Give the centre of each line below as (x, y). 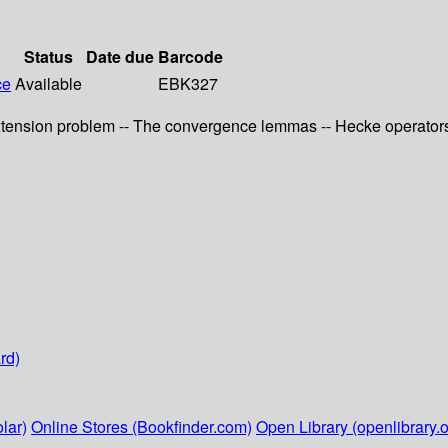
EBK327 (188, 84)
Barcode (190, 57)
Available (48, 84)
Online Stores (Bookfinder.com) (141, 427)
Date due (120, 57)
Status (48, 57)
